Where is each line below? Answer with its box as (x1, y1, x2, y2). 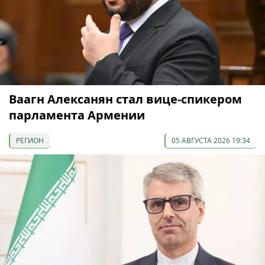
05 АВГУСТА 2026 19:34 (172, 135, 250, 146)
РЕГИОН (16, 135, 44, 146)
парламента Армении (9, 107, 145, 124)
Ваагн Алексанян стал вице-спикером (9, 91, 242, 108)
